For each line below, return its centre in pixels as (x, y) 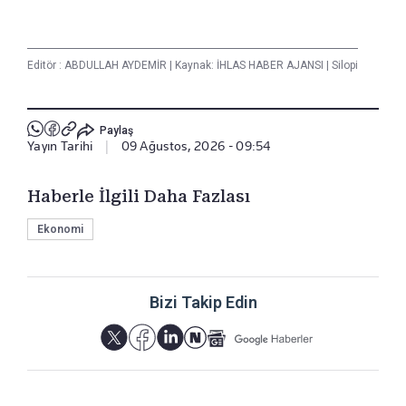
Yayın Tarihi (60, 146)
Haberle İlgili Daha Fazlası (139, 197)
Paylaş (116, 130)
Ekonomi (60, 230)
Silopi (343, 66)
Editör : (46, 66)
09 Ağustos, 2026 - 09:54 (196, 146)
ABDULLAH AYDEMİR (117, 66)
